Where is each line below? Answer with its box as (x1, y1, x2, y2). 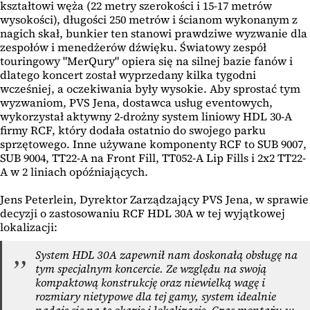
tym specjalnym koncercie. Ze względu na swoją (35, 261, 266, 277)
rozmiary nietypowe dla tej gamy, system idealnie (35, 289, 276, 304)
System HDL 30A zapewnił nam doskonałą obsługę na (35, 247, 298, 263)
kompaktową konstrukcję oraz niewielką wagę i (35, 275, 265, 291)
